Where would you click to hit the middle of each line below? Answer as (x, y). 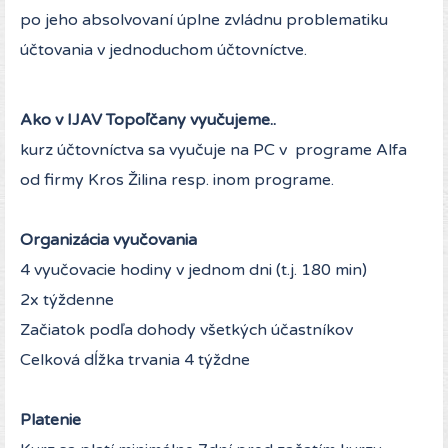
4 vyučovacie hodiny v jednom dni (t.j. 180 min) (193, 270)
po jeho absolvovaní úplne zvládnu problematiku (204, 20)
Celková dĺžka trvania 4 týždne (135, 360)
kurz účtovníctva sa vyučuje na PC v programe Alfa (213, 150)
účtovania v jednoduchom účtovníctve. (163, 50)
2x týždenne (67, 300)
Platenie (50, 420)
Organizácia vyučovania (108, 240)
